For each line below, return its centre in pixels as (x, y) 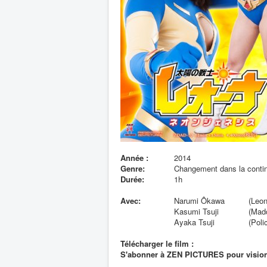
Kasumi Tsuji (196, 211)
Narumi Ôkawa (199, 201)
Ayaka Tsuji (194, 222)
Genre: (133, 168)
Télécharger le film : (157, 243)
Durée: (132, 179)
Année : (134, 158)
